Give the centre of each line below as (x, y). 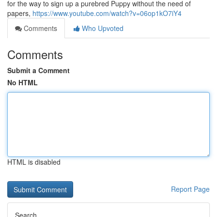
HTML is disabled (34, 162)
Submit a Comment (39, 70)
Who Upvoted (102, 28)
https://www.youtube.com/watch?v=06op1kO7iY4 (107, 13)
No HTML (23, 82)
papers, (20, 13)
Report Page (190, 189)
